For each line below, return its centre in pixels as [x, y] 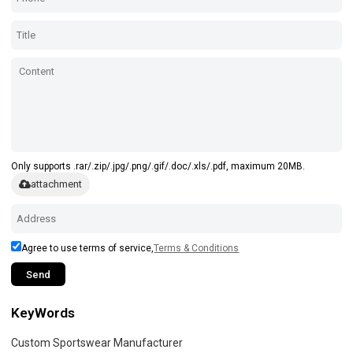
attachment [57, 184]
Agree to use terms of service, [88, 249]
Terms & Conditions [197, 249]
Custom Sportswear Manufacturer [97, 343]
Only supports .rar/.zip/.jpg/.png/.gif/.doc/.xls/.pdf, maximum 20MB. [158, 167]
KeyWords [43, 313]
